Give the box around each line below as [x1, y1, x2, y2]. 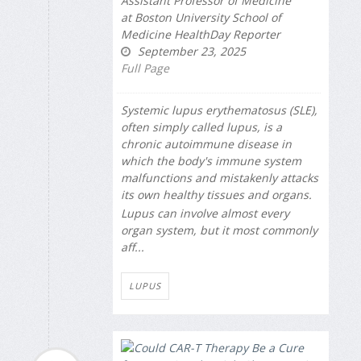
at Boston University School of [121, 10, 281, 26]
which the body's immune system [121, 153, 301, 169]
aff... [121, 239, 144, 255]
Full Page [121, 60, 169, 77]
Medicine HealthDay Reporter [121, 27, 280, 43]
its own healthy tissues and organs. [121, 187, 312, 203]
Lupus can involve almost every [121, 205, 289, 221]
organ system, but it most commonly [121, 222, 317, 238]
